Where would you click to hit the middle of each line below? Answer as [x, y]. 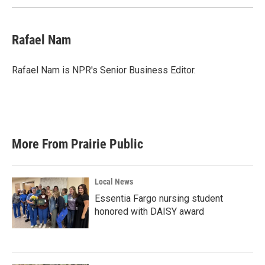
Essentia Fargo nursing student [159, 198]
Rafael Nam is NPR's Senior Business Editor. [104, 70]
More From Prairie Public [77, 144]
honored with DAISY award [149, 211]
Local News [114, 182]
